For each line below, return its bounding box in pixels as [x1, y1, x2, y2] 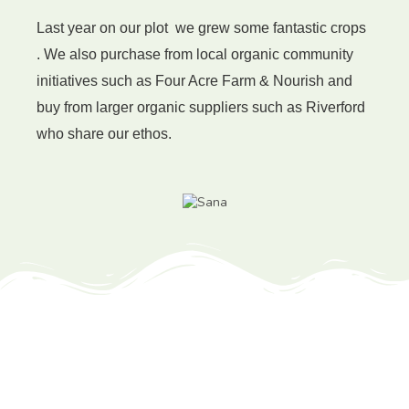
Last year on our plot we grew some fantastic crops [37, 20, 366, 37]
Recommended [18, 384, 104, 403]
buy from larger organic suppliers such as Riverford [37, 100, 365, 116]
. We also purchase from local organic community [37, 47, 353, 63]
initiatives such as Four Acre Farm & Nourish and [37, 73, 352, 89]
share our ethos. [64, 126, 172, 142]
